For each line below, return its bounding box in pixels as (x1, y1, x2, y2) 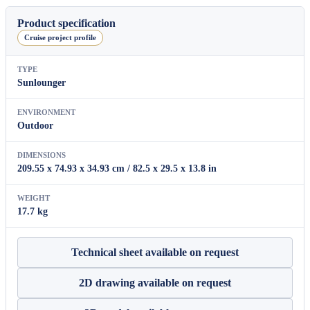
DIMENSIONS (17, 150, 66, 159)
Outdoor (17, 120, 53, 131)
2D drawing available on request (79, 276, 231, 289)
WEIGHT (17, 193, 50, 202)
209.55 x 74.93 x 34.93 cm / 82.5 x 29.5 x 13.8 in (17, 163, 217, 174)
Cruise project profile (24, 33, 96, 42)
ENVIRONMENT (17, 107, 75, 116)
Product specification (17, 17, 116, 29)
